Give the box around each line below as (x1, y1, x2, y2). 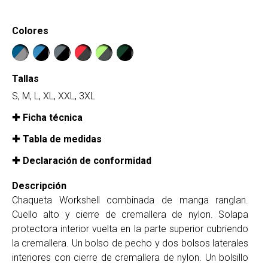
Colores (12, 25, 48, 37)
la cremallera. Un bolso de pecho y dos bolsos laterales (12, 237, 249, 249)
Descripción (12, 180, 66, 192)
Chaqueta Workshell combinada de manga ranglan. (12, 194, 249, 206)
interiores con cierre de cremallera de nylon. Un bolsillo (12, 252, 249, 264)
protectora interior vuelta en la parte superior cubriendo (12, 223, 249, 235)
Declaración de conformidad (23, 155, 151, 167)
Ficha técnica (23, 112, 83, 124)
